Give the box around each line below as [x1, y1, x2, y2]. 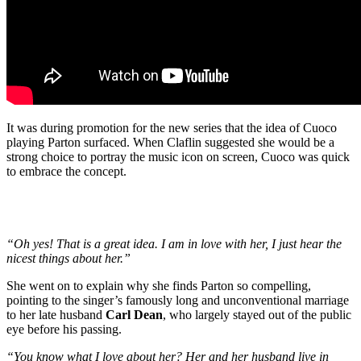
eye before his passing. [6, 322, 122, 337]
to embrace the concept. [6, 164, 127, 179]
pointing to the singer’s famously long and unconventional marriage [6, 293, 349, 308]
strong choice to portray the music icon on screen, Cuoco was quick [6, 150, 350, 164]
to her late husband [6, 308, 106, 322]
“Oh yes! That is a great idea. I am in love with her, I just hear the [6, 237, 342, 251]
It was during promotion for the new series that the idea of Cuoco [6, 121, 337, 135]
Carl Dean [106, 308, 163, 322]
